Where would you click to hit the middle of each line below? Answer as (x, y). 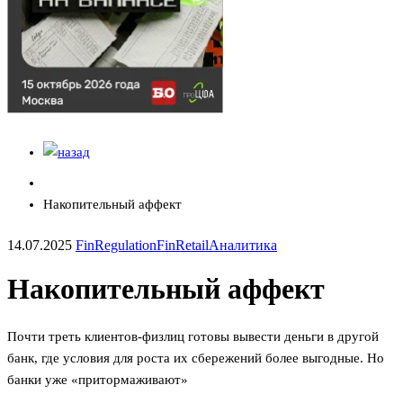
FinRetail (183, 245)
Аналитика (243, 245)
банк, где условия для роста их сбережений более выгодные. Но (196, 358)
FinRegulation (116, 245)
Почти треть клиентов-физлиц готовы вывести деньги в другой (193, 336)
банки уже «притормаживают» (98, 379)
